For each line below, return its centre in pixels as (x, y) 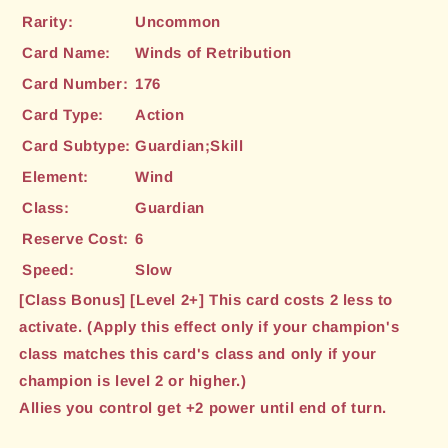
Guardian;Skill (189, 146)
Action (160, 115)
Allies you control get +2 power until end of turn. (203, 408)
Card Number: (75, 84)
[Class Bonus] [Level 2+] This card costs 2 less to (206, 300)
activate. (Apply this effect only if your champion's (209, 327)
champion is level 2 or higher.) (133, 381)
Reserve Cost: (75, 239)
